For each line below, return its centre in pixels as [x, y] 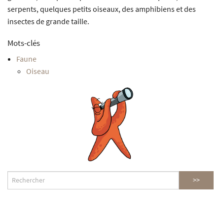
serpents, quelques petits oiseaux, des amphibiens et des [102, 9]
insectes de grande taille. [48, 21]
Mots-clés [24, 43]
